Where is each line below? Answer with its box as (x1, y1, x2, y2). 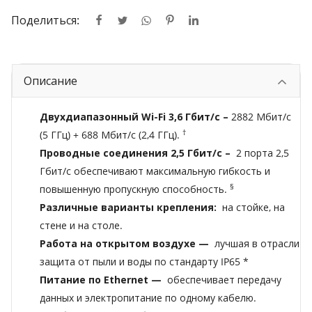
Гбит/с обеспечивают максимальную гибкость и (40, 164, 270, 178)
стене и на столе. (40, 219, 123, 233)
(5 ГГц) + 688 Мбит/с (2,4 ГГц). (40, 128, 180, 142)
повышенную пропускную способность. (40, 182, 227, 196)
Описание (24, 73, 77, 89)
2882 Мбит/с (231, 110, 291, 124)
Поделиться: (11, 12, 79, 28)
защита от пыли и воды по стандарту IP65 (40, 255, 240, 269)
